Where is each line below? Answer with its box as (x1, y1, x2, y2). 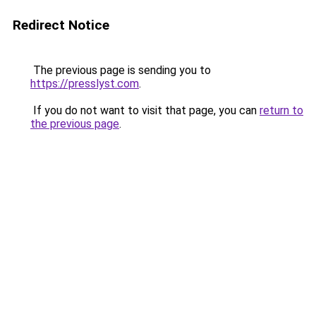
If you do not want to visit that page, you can (30, 104, 260, 117)
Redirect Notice (13, 17, 109, 33)
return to (260, 104, 303, 117)
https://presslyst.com (30, 77, 139, 90)
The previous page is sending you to (30, 63, 211, 77)
